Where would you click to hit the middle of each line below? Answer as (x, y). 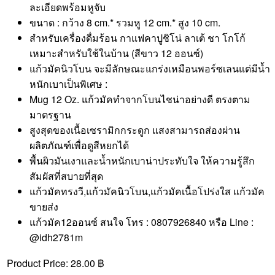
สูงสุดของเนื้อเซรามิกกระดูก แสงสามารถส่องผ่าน (135, 130)
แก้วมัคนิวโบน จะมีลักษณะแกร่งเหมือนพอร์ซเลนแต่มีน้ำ (150, 68)
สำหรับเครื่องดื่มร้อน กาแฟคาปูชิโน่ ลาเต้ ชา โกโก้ (137, 37)
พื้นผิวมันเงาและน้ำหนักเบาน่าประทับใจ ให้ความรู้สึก (142, 160)
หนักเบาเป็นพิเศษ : (68, 83)
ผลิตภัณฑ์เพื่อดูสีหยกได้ (79, 145)
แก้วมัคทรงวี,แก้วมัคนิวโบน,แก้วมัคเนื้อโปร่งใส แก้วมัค (147, 191)
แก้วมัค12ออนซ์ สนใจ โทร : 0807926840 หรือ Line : (141, 222)
